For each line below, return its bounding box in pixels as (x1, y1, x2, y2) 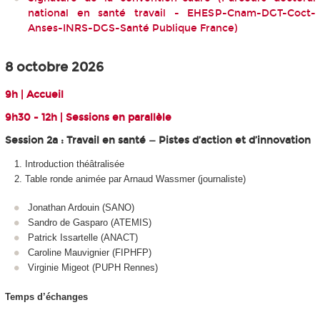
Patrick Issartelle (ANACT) (28, 232, 138, 244)
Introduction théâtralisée (24, 158, 124, 169)
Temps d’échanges (4, 291, 88, 302)
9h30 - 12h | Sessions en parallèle (4, 111, 171, 124)
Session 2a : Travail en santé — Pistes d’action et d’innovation (4, 134, 311, 147)
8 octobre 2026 (4, 59, 104, 75)
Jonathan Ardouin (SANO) (28, 202, 134, 214)
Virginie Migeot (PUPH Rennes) (28, 262, 158, 274)
